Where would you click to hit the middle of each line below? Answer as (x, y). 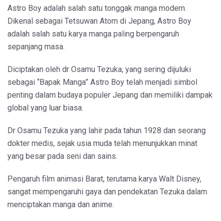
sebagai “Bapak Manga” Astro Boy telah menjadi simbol (102, 82)
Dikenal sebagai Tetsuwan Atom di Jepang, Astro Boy (99, 21)
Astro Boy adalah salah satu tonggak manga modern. (97, 8)
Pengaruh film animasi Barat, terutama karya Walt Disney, (104, 179)
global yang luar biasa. (45, 108)
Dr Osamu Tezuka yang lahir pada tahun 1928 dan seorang (107, 130)
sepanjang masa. (36, 46)
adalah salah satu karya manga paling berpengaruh (93, 34)
